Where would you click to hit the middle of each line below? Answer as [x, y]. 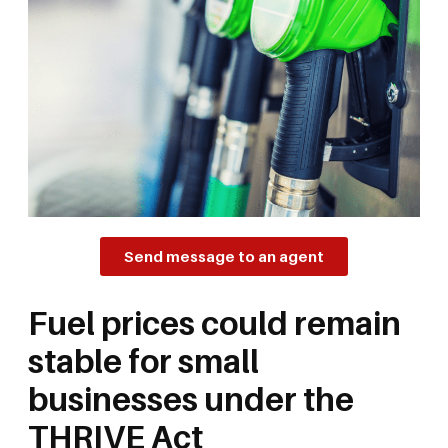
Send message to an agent [224, 255]
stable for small [143, 360]
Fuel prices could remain [214, 322]
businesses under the [191, 398]
